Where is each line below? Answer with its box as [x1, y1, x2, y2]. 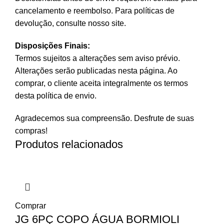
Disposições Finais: [15, 41, 90, 50]
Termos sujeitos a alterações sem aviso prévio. [15, 53, 180, 62]
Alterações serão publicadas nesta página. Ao [15, 66, 177, 75]
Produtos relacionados [15, 137, 123, 150]
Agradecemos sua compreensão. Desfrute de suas [15, 113, 194, 122]
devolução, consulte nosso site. [15, 18, 126, 27]
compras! [15, 126, 47, 135]
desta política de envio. [15, 91, 96, 100]
